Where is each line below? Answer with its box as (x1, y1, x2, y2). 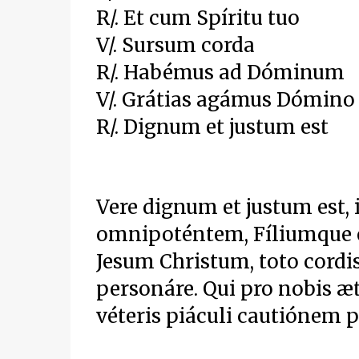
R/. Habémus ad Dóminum (95, 60, 354, 85)
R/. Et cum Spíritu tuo (95, 6, 305, 30)
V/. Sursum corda (95, 33, 260, 58)
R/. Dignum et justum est (95, 115, 333, 139)
